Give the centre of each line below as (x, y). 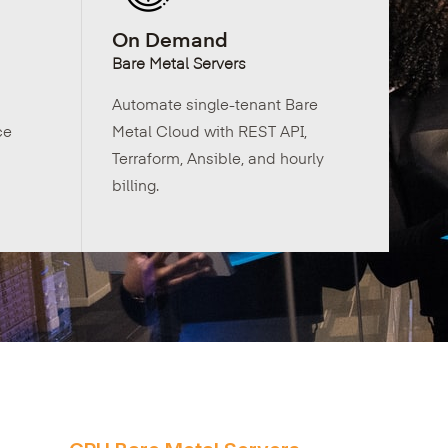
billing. (136, 184)
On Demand (170, 38)
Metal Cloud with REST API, (210, 130)
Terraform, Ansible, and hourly (218, 157)
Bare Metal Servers (179, 62)
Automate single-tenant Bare (215, 103)
